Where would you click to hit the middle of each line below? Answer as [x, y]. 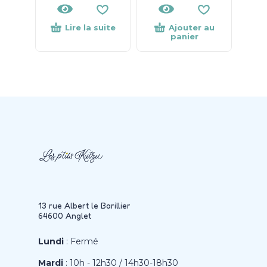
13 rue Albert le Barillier [84, 205]
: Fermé [81, 241]
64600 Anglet [65, 215]
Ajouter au [191, 28]
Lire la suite [90, 28]
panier [184, 36]
